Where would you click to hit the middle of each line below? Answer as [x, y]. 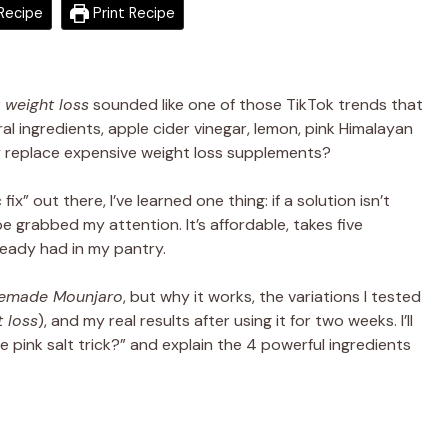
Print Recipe [131, 12]
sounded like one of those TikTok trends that [256, 104]
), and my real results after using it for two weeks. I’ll [225, 320]
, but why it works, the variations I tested [272, 296]
